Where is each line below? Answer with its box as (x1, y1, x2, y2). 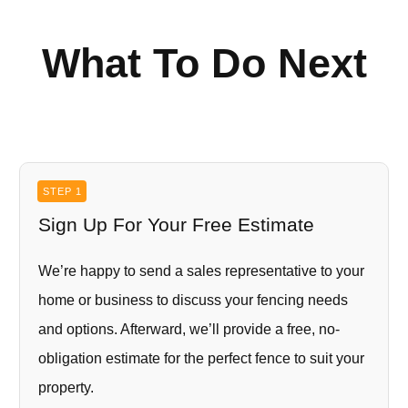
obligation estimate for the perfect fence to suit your (38, 350, 364, 366)
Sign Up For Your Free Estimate (38, 213, 314, 235)
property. (38, 379, 94, 395)
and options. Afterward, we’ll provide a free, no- (38, 321, 340, 337)
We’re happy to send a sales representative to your (38, 262, 364, 279)
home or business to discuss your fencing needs (38, 291, 348, 308)
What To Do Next (41, 39, 367, 87)
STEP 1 (42, 185, 82, 197)
